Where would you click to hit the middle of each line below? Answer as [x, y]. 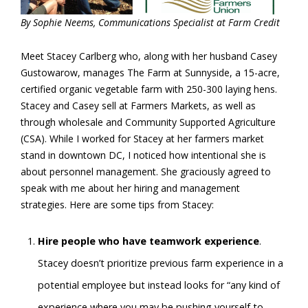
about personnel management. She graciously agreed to [146, 172]
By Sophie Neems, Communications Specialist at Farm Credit [150, 23]
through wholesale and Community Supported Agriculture [148, 122]
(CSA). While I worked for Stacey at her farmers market [142, 139]
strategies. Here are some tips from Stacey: [117, 205]
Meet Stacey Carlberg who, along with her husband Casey [149, 56]
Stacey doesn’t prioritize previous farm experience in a [161, 263]
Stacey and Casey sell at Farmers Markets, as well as [138, 106]
